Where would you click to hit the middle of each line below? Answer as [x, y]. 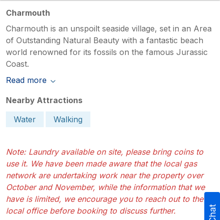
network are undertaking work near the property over [105, 175]
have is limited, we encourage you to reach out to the [105, 199]
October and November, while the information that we [105, 187]
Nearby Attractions [44, 100]
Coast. [17, 64]
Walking [68, 119]
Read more [26, 80]
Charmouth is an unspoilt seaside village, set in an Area [109, 28]
